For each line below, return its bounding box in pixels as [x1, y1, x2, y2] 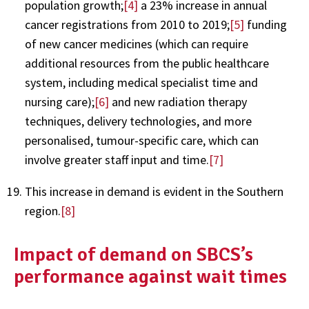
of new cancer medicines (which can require [25, 35, 248, 52]
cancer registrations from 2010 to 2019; [25, 16, 230, 32]
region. [25, 202, 61, 219]
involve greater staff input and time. [25, 151, 209, 168]
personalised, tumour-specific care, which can [25, 132, 259, 148]
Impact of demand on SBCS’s [14, 243, 253, 267]
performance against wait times [14, 265, 287, 289]
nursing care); [25, 93, 94, 110]
